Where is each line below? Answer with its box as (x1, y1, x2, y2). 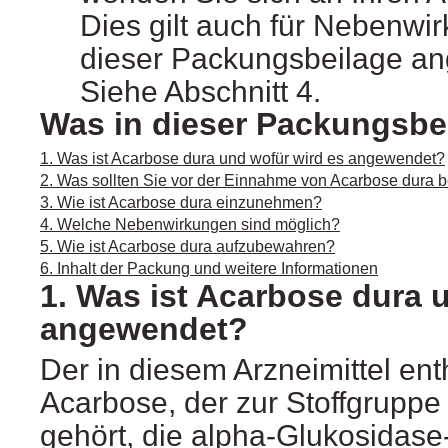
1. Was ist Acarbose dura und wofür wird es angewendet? (40, 150, 445, 168)
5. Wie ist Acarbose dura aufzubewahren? (40, 238, 335, 256)
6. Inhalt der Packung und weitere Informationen (40, 260, 378, 278)
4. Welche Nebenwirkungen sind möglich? (40, 216, 340, 234)
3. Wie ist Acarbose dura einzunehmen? (40, 194, 322, 212)
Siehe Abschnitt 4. (80, 75, 321, 109)
